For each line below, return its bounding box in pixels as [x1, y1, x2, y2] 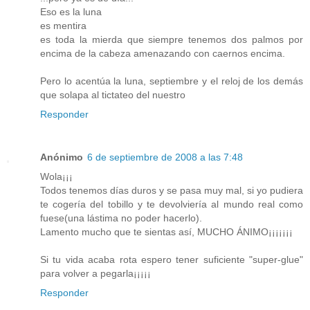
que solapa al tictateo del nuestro [40, 89, 185, 101]
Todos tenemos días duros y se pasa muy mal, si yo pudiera [40, 185, 303, 197]
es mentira [40, 20, 86, 32]
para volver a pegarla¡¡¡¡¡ [40, 268, 151, 280]
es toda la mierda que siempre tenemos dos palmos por [40, 34, 303, 46]
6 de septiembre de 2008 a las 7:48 [87, 152, 243, 163]
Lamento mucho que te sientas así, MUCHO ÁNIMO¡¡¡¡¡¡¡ [40, 226, 293, 238]
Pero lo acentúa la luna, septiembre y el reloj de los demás [40, 75, 303, 87]
